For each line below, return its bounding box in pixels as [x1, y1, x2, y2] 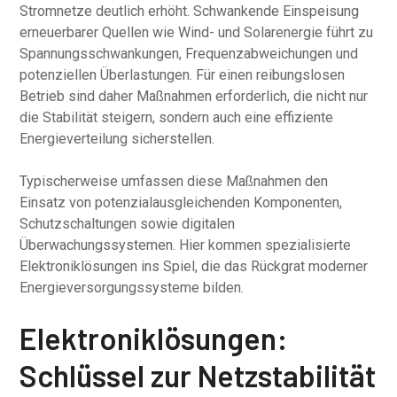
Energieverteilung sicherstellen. [19, 130, 215, 147]
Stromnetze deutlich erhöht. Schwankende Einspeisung [19, 3, 360, 19]
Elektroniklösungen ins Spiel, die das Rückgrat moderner [19, 258, 369, 275]
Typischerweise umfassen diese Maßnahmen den [19, 173, 329, 190]
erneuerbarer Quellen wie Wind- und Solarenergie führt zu [19, 24, 374, 41]
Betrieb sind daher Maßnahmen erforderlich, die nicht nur [19, 88, 369, 105]
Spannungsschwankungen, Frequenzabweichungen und [19, 45, 359, 62]
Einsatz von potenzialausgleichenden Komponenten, [19, 194, 343, 211]
